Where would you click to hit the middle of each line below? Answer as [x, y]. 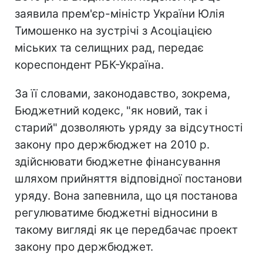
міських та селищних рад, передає [109, 48]
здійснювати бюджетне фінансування [118, 162]
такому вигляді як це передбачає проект [126, 230]
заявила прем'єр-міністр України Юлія [120, 14]
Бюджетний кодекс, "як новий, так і [111, 111]
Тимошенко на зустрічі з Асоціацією [113, 31]
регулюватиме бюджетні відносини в [116, 213]
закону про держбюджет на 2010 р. [112, 145]
